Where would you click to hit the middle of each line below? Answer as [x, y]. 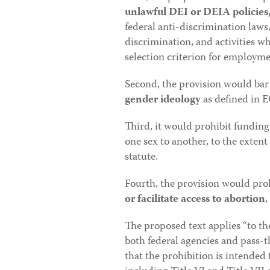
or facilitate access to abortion [195, 200]
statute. [141, 158]
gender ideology [163, 100]
